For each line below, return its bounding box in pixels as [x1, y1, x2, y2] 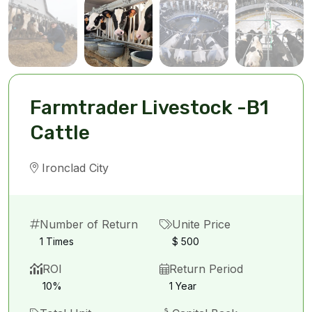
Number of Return [40, 217, 138, 231]
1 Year [169, 280, 196, 292]
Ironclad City [38, 161, 109, 175]
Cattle [30, 121, 90, 144]
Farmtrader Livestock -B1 [30, 96, 269, 119]
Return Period [169, 262, 243, 276]
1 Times [40, 235, 74, 247]
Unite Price [172, 217, 231, 231]
